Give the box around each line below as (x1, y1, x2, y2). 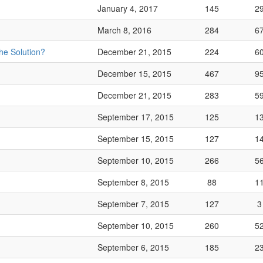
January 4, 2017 (97, 2, 158, 14)
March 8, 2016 (97, 24, 151, 36)
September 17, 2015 (97, 111, 174, 123)
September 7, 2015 (97, 198, 169, 210)
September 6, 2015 (97, 241, 169, 253)
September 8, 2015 (97, 176, 169, 188)
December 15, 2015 (97, 68, 171, 79)
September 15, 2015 (97, 133, 174, 144)
